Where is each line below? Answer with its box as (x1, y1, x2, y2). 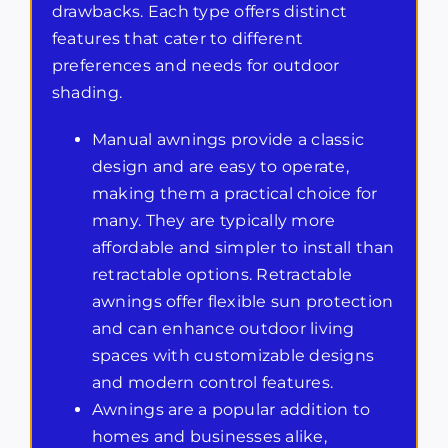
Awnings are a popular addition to (91, 400, 371, 420)
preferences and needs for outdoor (51, 56, 340, 76)
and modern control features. (91, 373, 334, 393)
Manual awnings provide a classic (91, 130, 365, 150)
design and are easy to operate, (91, 157, 349, 177)
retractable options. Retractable (91, 265, 353, 285)
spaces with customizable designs (91, 346, 375, 366)
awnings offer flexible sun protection (91, 292, 394, 312)
